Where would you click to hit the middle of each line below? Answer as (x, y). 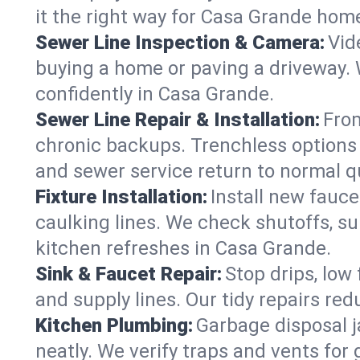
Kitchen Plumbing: (114, 325)
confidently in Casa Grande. (155, 94)
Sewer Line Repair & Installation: (178, 120)
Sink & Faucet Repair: (129, 274)
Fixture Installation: (121, 197)
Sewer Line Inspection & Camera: (180, 43)
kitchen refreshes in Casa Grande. (183, 248)
